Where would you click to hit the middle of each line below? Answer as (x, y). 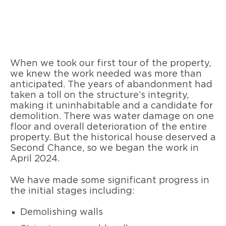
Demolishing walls (62, 213)
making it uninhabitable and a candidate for (111, 106)
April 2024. (35, 159)
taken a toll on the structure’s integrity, (99, 96)
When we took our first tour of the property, (110, 64)
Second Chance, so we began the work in (104, 149)
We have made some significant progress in (110, 180)
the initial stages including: (72, 191)
